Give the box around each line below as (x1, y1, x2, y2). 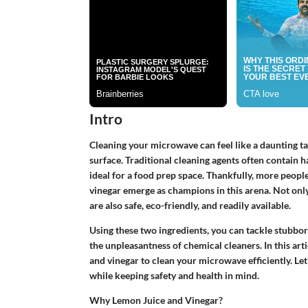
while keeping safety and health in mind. (89, 269, 259, 281)
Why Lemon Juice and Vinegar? (89, 294, 223, 306)
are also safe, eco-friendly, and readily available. (89, 199, 291, 211)
